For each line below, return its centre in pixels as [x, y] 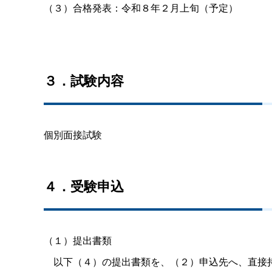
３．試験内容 [84, 80]
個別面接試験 [73, 134]
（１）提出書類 [78, 240]
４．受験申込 [84, 185]
